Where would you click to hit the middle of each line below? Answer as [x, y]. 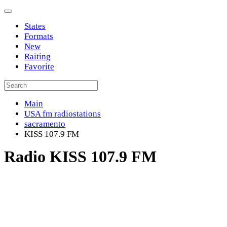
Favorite [39, 67]
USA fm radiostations [63, 114]
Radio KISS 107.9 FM [80, 157]
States [35, 26]
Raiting [37, 56]
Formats [39, 36]
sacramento [45, 124]
